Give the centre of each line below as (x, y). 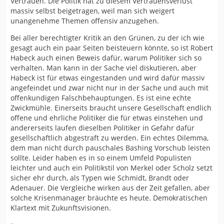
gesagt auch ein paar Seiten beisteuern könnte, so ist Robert (112, 48)
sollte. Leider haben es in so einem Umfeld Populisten (101, 158)
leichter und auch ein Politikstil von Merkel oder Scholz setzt (111, 168)
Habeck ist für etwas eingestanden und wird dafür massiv (107, 78)
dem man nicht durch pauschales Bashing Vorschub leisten (110, 148)
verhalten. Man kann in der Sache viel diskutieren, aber (103, 68)
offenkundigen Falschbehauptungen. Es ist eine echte (101, 98)
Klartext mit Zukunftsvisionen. (61, 208)
